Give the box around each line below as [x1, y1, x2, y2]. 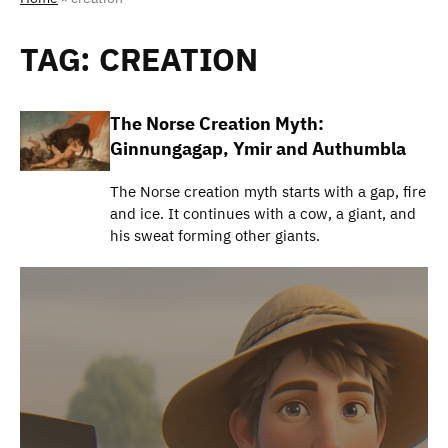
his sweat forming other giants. [110, 225, 320, 245]
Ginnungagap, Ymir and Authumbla [110, 136, 406, 160]
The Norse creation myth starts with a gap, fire [110, 181, 426, 201]
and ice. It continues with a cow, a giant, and [110, 203, 416, 223]
